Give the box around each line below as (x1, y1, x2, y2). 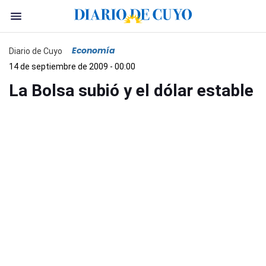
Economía (72, 45, 115, 56)
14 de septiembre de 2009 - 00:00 (9, 62, 135, 71)
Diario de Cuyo (9, 46, 62, 56)
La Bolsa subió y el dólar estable (9, 81, 254, 100)
